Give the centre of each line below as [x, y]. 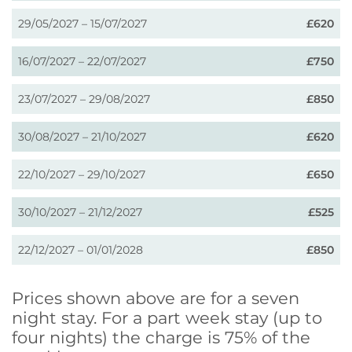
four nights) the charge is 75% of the [161, 337]
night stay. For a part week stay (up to [167, 317]
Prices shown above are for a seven [156, 298]
